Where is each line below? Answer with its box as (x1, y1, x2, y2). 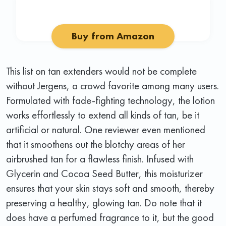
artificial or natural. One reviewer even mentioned (6, 122, 205, 136)
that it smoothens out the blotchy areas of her (6, 137, 185, 151)
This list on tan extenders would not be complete (6, 64, 197, 78)
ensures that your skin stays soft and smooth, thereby (6, 181, 214, 195)
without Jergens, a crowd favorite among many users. (6, 78, 219, 92)
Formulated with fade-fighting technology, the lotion (6, 93, 215, 107)
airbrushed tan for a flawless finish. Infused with (6, 151, 194, 165)
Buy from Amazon (72, 29, 154, 42)
